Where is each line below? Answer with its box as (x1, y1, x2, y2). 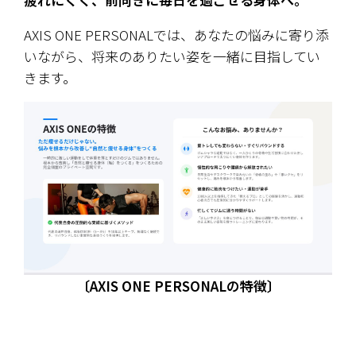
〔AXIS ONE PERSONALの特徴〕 (75, 276, 281, 296)
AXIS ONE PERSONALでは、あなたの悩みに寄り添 (24, 25, 329, 45)
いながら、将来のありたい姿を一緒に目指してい (24, 46, 320, 67)
